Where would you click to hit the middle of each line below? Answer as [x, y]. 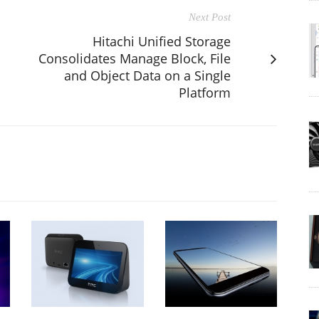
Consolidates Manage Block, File [135, 58]
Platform [205, 92]
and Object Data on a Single [147, 75]
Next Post [210, 17]
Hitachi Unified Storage [162, 41]
